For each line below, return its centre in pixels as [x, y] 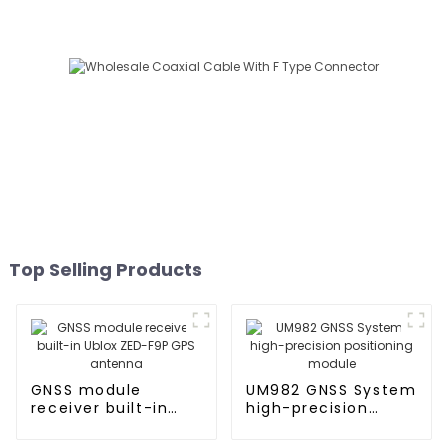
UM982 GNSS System [331, 389]
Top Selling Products [105, 269]
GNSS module [86, 389]
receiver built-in [99, 407]
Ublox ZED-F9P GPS [108, 425]
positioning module [326, 425]
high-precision [307, 407]
